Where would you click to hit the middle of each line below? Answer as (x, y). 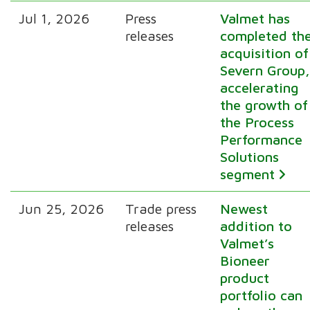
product (245, 277)
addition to (256, 226)
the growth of (264, 104)
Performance (262, 139)
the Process (257, 122)
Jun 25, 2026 (62, 208)
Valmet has (255, 18)
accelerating (260, 87)
